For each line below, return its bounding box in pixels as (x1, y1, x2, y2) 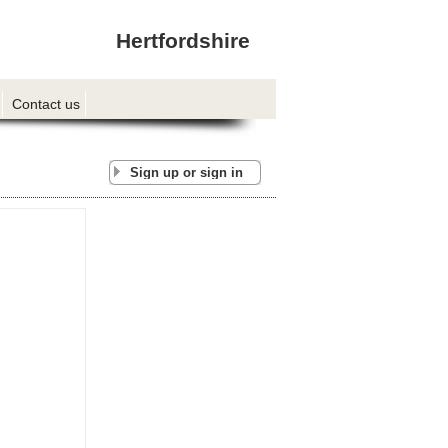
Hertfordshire (116, 29, 250, 53)
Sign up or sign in (130, 165, 243, 180)
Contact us (12, 95, 80, 112)
